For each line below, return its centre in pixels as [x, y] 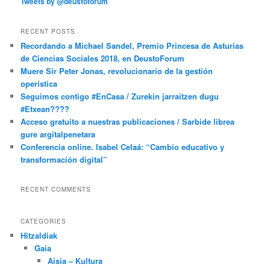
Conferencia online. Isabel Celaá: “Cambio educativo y [123, 146]
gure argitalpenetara [58, 134]
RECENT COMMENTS [56, 190]
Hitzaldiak [39, 235]
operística [39, 83]
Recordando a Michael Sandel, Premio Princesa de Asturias [132, 45]
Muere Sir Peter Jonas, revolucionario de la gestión [117, 71]
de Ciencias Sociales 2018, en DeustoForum [103, 58]
